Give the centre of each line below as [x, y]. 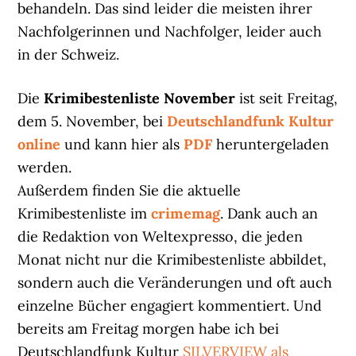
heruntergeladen [271, 145]
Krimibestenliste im [85, 214]
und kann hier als [122, 145]
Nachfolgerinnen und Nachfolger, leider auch [170, 32]
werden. [45, 168]
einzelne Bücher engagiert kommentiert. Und [170, 306]
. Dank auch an [269, 214]
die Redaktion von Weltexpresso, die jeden [161, 237]
